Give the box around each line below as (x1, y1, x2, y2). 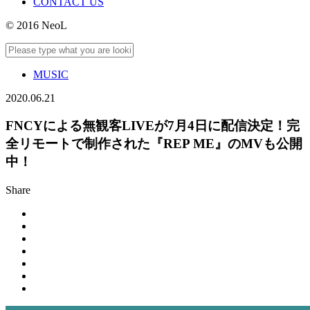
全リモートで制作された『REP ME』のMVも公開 (6, 136, 302, 152)
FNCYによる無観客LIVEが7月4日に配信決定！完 (6, 118, 300, 134)
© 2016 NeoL (6, 19, 67, 31)
